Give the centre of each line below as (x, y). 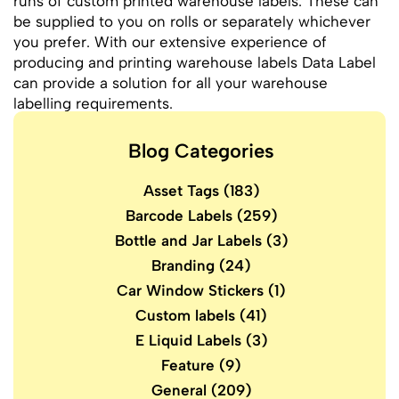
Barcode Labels (179, 216)
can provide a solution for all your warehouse (171, 83)
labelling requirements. (93, 103)
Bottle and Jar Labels (188, 240)
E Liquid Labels (188, 340)
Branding (183, 265)
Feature (188, 365)
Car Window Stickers (190, 290)
